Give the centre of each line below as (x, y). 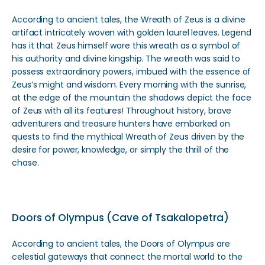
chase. (25, 163)
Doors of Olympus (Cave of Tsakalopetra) (120, 218)
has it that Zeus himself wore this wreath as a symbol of (126, 46)
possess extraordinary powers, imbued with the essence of (132, 72)
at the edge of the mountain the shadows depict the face (132, 98)
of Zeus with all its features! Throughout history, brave (122, 111)
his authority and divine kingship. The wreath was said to (126, 59)
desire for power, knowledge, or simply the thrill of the (121, 150)
